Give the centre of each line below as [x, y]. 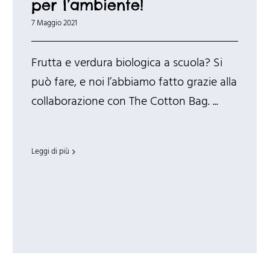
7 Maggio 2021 [54, 24]
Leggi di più [50, 152]
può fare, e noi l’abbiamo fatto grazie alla [134, 83]
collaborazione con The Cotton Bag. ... [124, 102]
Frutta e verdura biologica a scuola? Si [127, 64]
